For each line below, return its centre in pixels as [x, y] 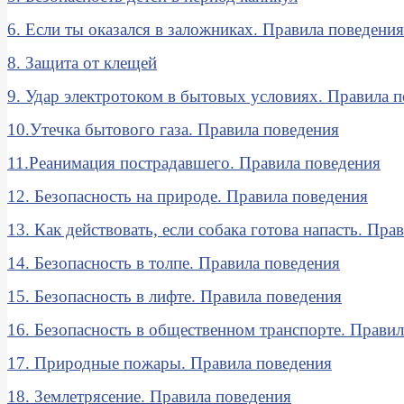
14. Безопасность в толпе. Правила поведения [174, 263]
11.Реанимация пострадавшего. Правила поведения [194, 163]
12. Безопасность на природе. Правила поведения [188, 197]
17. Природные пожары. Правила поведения [170, 363]
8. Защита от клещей [82, 63]
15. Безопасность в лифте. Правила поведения [174, 297]
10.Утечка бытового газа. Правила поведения [173, 130]
